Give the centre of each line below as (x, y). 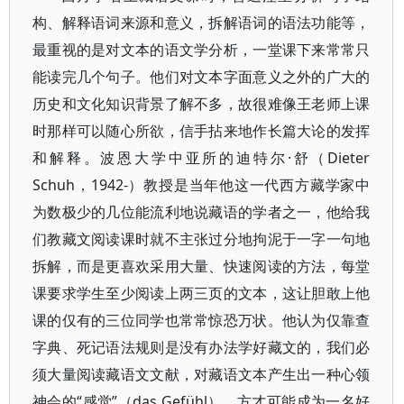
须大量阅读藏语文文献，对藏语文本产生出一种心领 (202, 374)
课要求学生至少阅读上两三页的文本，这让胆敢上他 (202, 293)
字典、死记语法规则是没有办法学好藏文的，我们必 (202, 347)
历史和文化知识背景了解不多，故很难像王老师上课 (202, 104)
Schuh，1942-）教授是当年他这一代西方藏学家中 (202, 185)
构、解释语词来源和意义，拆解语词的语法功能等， (202, 23)
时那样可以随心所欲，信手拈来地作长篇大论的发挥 (202, 131)
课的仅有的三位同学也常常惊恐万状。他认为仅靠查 (202, 320)
